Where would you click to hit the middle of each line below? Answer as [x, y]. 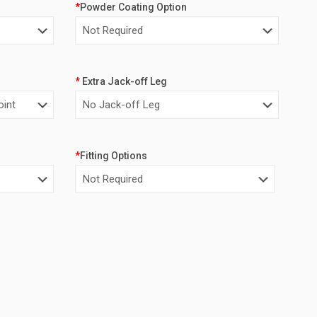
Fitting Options [114, 156]
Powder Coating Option [133, 7]
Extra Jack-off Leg [123, 81]
